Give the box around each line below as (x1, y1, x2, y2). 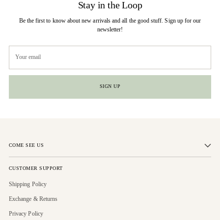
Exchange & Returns (9, 195, 58, 202)
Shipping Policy (9, 181, 47, 188)
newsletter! (97, 26, 123, 33)
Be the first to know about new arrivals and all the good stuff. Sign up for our (19, 17, 201, 24)
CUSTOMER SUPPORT (9, 166, 63, 171)
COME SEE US (9, 143, 44, 148)
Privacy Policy (9, 210, 43, 217)
